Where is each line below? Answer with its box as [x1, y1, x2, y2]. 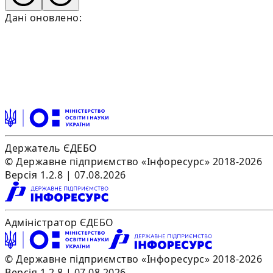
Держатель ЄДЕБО [5, 141, 97, 155]
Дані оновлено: [5, 11, 82, 24]
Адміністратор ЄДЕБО [5, 216, 114, 229]
